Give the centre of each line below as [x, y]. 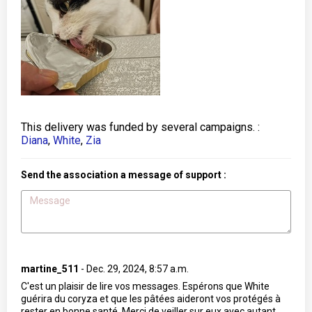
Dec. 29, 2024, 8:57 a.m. [138, 269]
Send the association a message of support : [124, 175]
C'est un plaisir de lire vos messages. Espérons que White [145, 286]
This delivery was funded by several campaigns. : [140, 127]
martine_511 [51, 269]
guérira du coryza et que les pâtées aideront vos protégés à [151, 299]
